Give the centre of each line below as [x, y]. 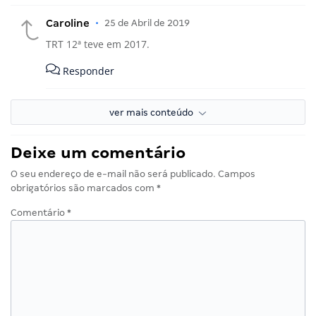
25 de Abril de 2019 [147, 23]
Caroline [68, 24]
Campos [237, 174]
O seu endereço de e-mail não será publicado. [113, 174]
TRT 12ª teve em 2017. [98, 44]
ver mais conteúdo [154, 113]
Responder [87, 71]
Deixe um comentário [98, 153]
